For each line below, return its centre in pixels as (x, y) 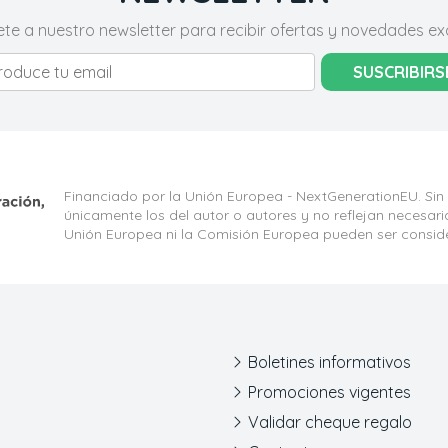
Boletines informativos (329, 362)
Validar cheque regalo (330, 422)
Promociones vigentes (329, 392)
